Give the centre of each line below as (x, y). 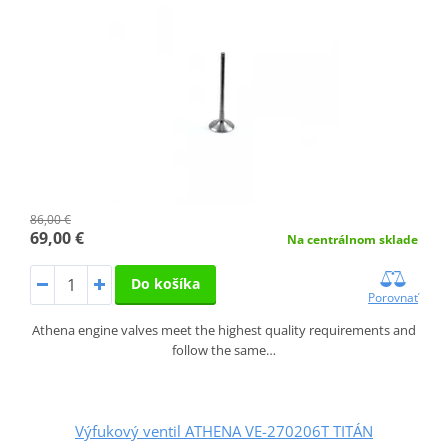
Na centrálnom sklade (353, 240)
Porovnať (393, 298)
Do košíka (165, 284)
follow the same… (224, 350)
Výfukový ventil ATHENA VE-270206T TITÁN (224, 431)
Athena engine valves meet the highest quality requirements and (224, 330)
